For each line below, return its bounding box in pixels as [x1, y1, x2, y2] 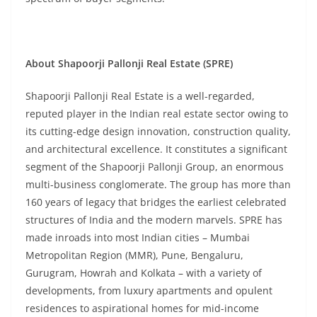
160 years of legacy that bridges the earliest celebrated [25, 195, 287, 209]
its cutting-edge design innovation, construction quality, [25, 125, 291, 138]
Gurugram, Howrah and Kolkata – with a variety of [25, 266, 262, 279]
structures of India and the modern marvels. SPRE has [25, 213, 282, 226]
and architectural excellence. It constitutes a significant [25, 142, 287, 156]
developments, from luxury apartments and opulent [25, 284, 272, 297]
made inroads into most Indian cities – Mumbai [25, 231, 250, 244]
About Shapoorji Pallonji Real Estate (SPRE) [25, 57, 233, 70]
